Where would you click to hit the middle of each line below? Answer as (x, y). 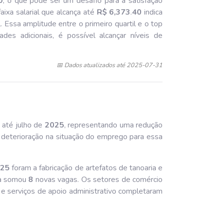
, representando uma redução (113, 125)
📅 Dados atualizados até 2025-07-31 (109, 65)
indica (152, 12)
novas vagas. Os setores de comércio (98, 179)
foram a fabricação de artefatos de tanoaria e (86, 168)
